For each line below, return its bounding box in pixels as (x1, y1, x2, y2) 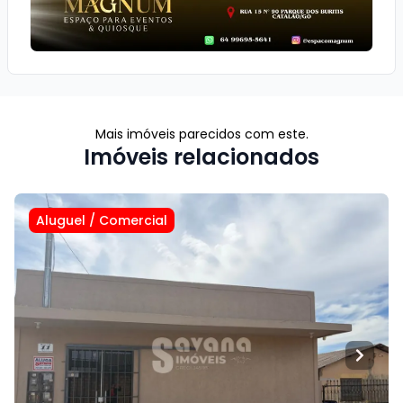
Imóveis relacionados (84, 141, 319, 172)
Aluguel (36, 210, 85, 229)
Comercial (99, 210, 167, 229)
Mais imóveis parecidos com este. (94, 124, 309, 143)
